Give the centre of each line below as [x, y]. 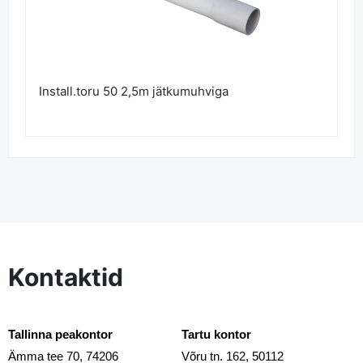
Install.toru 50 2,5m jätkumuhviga [134, 91]
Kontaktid [66, 277]
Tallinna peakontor [60, 334]
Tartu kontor [216, 334]
